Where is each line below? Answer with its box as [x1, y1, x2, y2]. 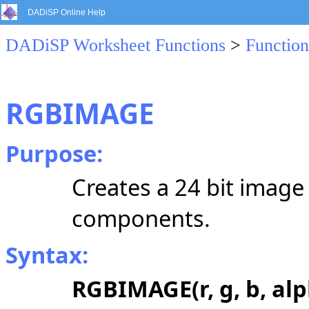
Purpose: [6, 138, 103, 169]
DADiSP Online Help [28, 8, 106, 17]
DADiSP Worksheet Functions [6, 35, 226, 55]
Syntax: [6, 239, 88, 270]
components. [72, 203, 210, 234]
